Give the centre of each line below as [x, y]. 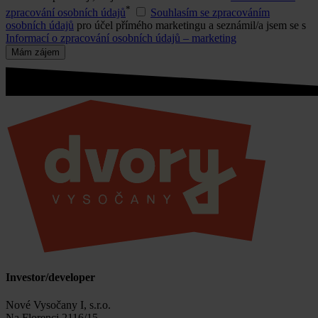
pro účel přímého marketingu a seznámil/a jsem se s [190, 25]
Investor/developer [50, 277]
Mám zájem [35, 52]
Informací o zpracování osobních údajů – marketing [121, 38]
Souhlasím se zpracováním [210, 12]
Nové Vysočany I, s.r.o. [58, 305]
